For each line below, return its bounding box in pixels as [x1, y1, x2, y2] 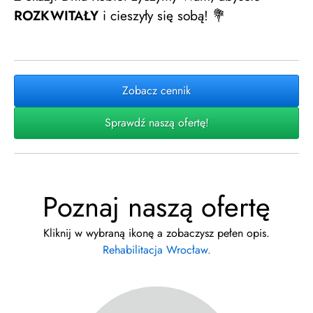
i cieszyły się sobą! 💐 [99, 6, 226, 25]
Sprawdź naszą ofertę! [104, 115, 209, 131]
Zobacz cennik [122, 82, 191, 99]
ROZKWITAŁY [14, 6, 99, 25]
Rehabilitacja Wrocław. [102, 242, 211, 258]
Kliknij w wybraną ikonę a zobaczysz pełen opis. [43, 225, 270, 241]
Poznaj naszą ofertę [43, 187, 270, 227]
